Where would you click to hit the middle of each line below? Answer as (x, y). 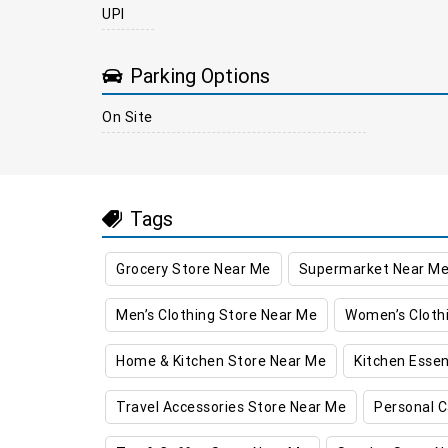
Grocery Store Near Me (193, 268)
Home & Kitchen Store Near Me (221, 360)
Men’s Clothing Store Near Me (216, 314)
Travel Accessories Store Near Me (231, 406)
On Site (127, 116)
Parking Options (200, 76)
